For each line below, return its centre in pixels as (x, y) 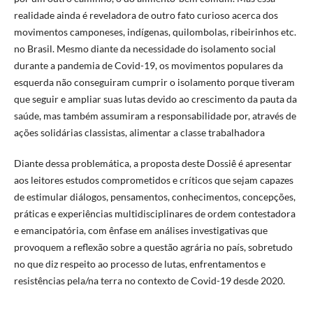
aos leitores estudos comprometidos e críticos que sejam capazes (153, 180)
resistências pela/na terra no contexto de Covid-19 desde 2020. (149, 281)
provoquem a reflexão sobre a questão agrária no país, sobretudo (153, 247)
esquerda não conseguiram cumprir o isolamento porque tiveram (154, 82)
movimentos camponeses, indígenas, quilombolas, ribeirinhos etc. (155, 32)
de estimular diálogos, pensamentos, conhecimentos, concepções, (154, 197)
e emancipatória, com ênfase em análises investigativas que (140, 231)
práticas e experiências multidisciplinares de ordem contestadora (154, 214)
